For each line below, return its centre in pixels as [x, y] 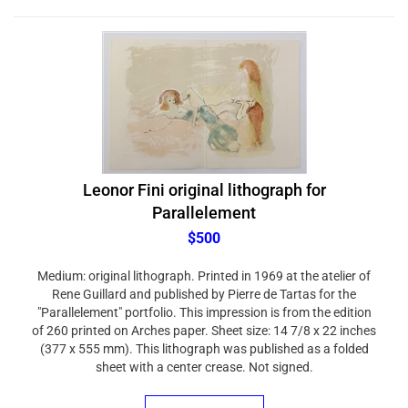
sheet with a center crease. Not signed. [204, 358]
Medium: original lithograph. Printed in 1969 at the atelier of [204, 267]
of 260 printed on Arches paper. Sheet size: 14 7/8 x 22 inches [204, 321]
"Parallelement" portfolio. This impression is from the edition [204, 303]
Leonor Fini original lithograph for [204, 181]
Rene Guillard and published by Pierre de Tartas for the [204, 285]
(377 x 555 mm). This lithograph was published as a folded [204, 340]
